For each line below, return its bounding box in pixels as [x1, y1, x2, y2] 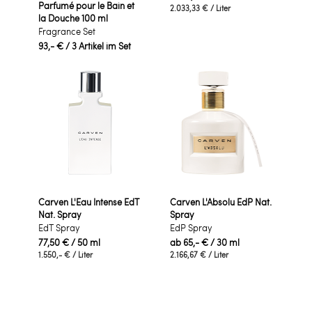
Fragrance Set [38, 25, 95, 38]
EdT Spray [38, 221, 80, 234]
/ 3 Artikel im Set [65, 40, 131, 52]
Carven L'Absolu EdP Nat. [170, 196, 272, 208]
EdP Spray [170, 221, 212, 234]
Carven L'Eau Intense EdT [38, 196, 139, 208]
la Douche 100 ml [38, 12, 108, 24]
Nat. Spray [38, 208, 81, 221]
